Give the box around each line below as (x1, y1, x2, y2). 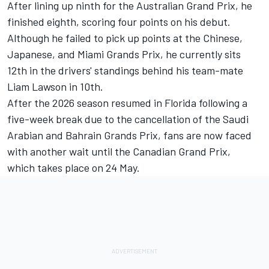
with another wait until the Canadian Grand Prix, (7, 145, 231, 159)
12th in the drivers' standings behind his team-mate (7, 64, 243, 77)
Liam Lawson (7, 80, 67, 94)
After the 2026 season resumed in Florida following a (7, 96, 247, 110)
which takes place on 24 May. (7, 161, 140, 175)
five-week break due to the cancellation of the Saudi (7, 112, 249, 126)
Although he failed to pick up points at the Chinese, (7, 31, 243, 45)
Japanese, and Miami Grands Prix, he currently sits (7, 47, 241, 61)
